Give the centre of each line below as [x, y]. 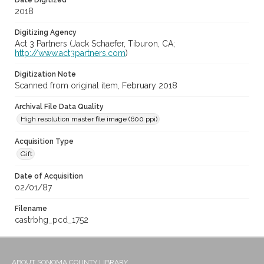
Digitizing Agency [46, 33]
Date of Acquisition [49, 176]
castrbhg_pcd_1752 [52, 220]
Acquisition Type [44, 142]
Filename [31, 209]
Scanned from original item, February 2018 [96, 86]
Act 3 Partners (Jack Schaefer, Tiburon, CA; [95, 44]
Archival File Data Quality [59, 107]
